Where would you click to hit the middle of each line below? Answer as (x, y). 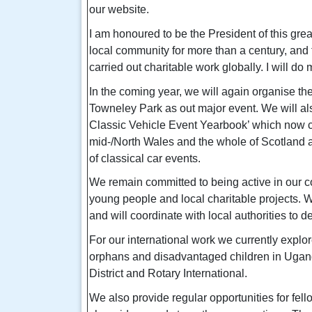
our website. (119, 10)
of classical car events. (145, 158)
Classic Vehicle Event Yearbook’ (171, 125)
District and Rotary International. (168, 274)
